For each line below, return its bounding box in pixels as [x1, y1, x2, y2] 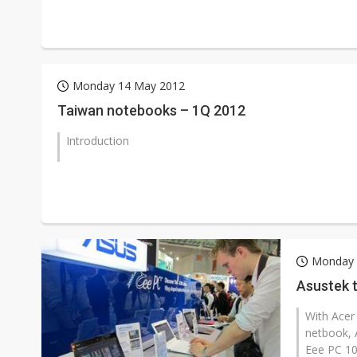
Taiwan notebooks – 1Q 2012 [57, 102, 245, 119]
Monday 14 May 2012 [73, 78, 185, 93]
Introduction [66, 133, 129, 148]
